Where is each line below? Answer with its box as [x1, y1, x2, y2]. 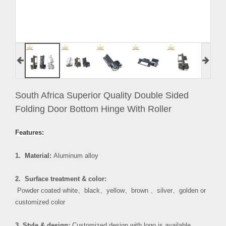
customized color [15, 198, 65, 206]
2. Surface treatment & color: [15, 175, 106, 183]
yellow [106, 187, 125, 194]
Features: [15, 129, 44, 136]
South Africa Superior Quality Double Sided [15, 90, 189, 100]
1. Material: [15, 152, 53, 159]
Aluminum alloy [53, 152, 98, 159]
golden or [179, 187, 206, 194]
